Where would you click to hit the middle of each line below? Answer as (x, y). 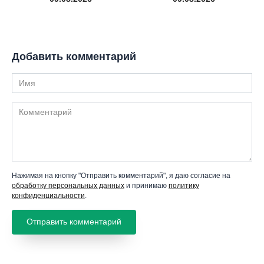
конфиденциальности (48, 195)
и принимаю (146, 185)
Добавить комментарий (74, 56)
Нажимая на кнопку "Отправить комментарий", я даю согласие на (121, 175)
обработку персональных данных (68, 185)
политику (184, 185)
